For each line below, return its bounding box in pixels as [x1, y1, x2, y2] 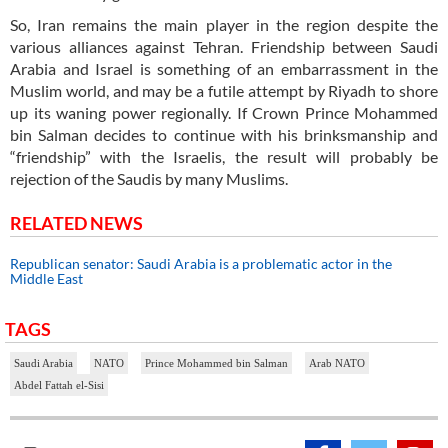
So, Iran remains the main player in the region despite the [10, 15, 438, 35]
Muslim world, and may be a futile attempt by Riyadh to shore [10, 81, 438, 101]
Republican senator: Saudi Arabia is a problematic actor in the [10, 255, 392, 273]
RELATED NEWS [10, 212, 143, 235]
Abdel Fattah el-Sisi [14, 379, 104, 392]
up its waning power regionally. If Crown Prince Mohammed [10, 103, 438, 123]
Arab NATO [309, 357, 365, 370]
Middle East [10, 270, 83, 288]
